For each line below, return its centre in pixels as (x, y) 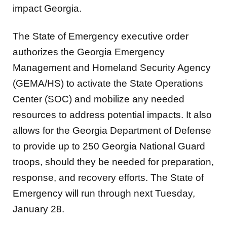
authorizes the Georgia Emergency (89, 52)
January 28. (39, 209)
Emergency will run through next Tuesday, (104, 194)
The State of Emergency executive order (101, 36)
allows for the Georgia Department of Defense (112, 131)
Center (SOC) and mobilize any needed (99, 99)
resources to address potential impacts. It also (112, 115)
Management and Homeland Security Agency (112, 68)
